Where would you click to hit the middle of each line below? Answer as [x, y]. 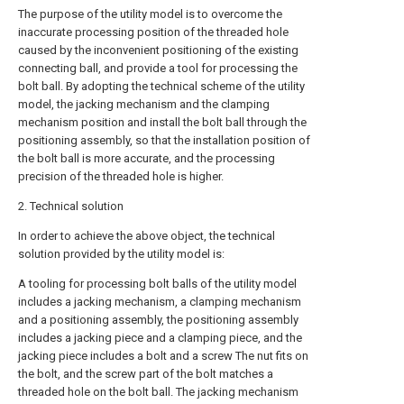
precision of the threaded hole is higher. [121, 176]
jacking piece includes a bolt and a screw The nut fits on [163, 356]
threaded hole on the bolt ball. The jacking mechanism [158, 392]
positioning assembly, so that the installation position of [164, 140]
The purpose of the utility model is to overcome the [150, 14]
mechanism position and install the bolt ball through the [162, 122]
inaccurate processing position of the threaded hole [153, 32]
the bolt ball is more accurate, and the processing [147, 158]
